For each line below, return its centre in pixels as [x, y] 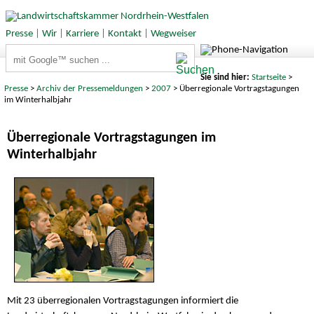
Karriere [82, 34]
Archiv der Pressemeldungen [90, 88]
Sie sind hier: [226, 77]
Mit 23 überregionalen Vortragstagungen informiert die [123, 301]
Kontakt [124, 34]
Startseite [268, 77]
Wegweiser [173, 34]
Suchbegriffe [32, 51]
